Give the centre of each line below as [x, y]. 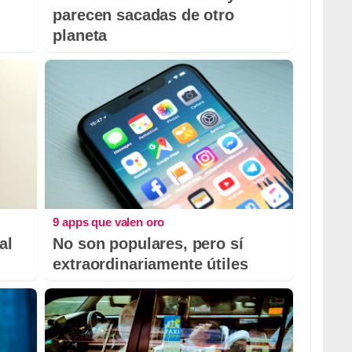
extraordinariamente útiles [150, 264]
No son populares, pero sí [148, 243]
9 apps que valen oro [109, 222]
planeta [80, 36]
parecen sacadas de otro [143, 15]
